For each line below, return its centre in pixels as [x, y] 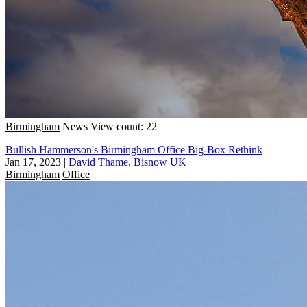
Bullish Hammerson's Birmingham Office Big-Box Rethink [134, 149]
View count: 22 [124, 126]
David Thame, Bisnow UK [127, 162]
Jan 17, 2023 [33, 162]
